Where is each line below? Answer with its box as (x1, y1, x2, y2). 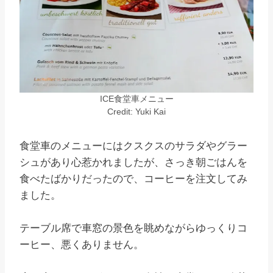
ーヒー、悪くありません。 (19, 239, 144, 251)
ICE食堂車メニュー (99, 94, 174, 104)
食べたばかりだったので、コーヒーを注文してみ (19, 173, 247, 185)
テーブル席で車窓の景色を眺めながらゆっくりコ (19, 222, 247, 235)
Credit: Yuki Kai (107, 107, 166, 117)
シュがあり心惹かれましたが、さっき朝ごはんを (19, 157, 247, 169)
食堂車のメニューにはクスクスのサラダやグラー (19, 140, 247, 152)
